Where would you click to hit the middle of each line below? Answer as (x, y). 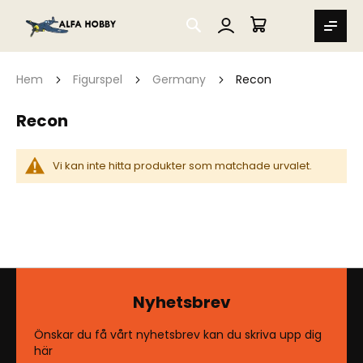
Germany (181, 79)
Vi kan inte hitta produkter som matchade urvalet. (182, 166)
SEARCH (220, 21)
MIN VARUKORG (300, 30)
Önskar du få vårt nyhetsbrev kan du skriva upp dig (178, 335)
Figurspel (99, 79)
